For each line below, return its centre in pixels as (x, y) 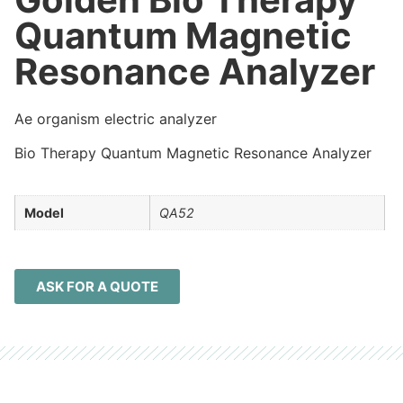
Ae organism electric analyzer (116, 119)
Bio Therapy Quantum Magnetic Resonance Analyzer (193, 153)
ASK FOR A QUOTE (97, 287)
